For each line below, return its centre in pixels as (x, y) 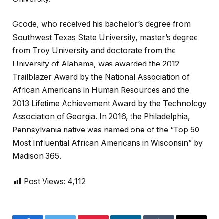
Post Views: (45, 181)
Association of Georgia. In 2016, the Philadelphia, (101, 117)
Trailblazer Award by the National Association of (101, 77)
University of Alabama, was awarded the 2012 (96, 64)
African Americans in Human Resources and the (101, 90)
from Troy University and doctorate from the (94, 51)
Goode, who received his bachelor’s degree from (101, 24)
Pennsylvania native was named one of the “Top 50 (106, 130)
